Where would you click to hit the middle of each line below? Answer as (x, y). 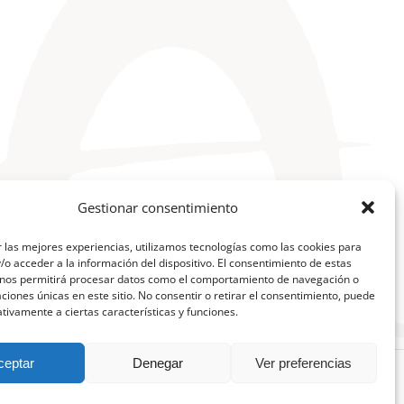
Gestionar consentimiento (157, 207)
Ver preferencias (304, 363)
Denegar (157, 363)
